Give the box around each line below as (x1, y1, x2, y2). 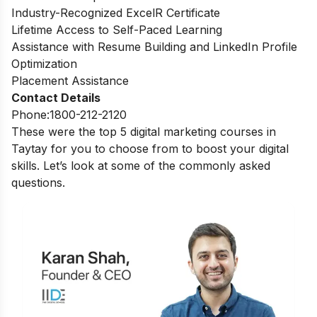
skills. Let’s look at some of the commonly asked (11, 158, 270, 173)
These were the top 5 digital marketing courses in (11, 125, 276, 139)
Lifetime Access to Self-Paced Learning (11, 23, 222, 38)
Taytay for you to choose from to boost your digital (11, 142, 289, 156)
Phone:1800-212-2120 (11, 108, 127, 122)
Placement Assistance (11, 74, 129, 88)
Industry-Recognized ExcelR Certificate (11, 6, 220, 21)
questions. (11, 175, 65, 190)
